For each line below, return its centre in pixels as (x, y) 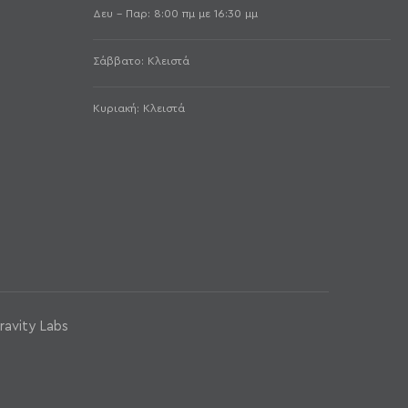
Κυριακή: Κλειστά (138, 109)
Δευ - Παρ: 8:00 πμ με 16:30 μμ (175, 14)
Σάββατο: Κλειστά (141, 61)
